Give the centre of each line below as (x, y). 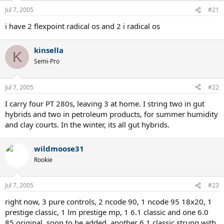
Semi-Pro (47, 61)
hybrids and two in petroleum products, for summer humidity (111, 114)
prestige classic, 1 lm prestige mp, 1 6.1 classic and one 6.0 (107, 212)
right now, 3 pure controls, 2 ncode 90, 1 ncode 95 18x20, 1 (108, 201)
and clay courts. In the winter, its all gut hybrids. (87, 124)
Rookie (43, 159)
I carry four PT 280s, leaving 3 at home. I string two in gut (105, 103)
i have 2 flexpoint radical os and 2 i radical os (82, 26)
